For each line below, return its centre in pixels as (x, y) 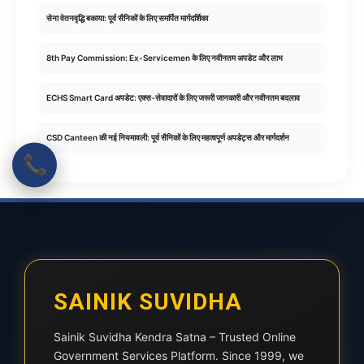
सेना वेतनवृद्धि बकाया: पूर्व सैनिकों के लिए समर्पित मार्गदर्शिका (127, 18)
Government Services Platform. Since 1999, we (179, 355)
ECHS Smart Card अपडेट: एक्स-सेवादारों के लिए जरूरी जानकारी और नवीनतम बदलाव (173, 97)
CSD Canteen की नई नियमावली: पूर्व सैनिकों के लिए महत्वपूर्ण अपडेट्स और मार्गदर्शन (168, 137)
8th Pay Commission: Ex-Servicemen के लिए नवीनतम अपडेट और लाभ (165, 58)
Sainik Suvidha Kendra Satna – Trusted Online (175, 337)
